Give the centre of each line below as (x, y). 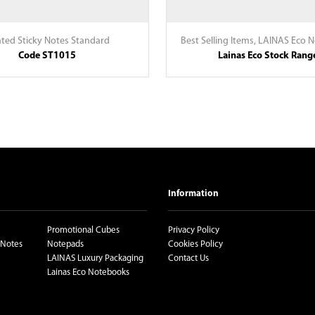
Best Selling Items (218, 41)
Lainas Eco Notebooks (88, 273)
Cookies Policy (195, 245)
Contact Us (188, 259)
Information (193, 193)
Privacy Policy (194, 231)
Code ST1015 (47, 56)
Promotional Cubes (83, 231)
